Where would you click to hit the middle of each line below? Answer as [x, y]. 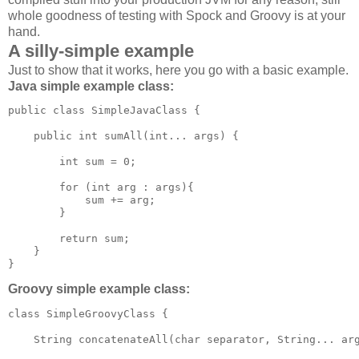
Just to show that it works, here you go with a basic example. [178, 70]
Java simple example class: [91, 86]
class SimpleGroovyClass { [88, 314]
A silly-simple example [101, 50]
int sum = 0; [72, 162]
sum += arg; [82, 200]
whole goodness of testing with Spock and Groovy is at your [177, 15]
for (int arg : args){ [101, 188]
